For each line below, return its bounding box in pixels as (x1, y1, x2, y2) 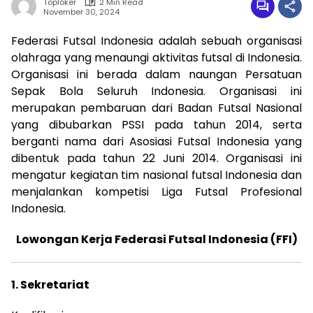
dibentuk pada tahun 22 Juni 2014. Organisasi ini (11, 150, 302, 166)
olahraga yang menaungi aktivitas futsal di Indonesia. (11, 50, 302, 66)
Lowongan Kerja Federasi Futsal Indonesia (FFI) (15, 231, 298, 247)
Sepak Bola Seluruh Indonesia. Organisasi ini (11, 83, 302, 99)
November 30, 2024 (43, 6, 119, 17)
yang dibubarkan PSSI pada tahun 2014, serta (11, 117, 302, 133)
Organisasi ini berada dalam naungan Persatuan (11, 66, 302, 82)
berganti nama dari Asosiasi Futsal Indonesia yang (11, 133, 302, 150)
